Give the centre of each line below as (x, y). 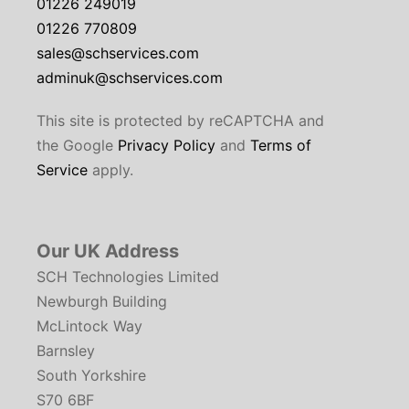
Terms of (281, 146)
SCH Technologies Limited (128, 277)
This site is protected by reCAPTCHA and (180, 121)
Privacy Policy (167, 146)
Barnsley (66, 351)
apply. (110, 170)
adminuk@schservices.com (130, 78)
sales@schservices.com (118, 53)
